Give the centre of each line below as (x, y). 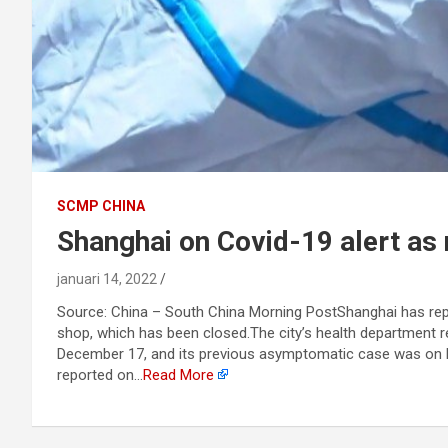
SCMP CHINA (101, 206)
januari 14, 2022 (107, 279)
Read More (178, 375)
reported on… (100, 375)
